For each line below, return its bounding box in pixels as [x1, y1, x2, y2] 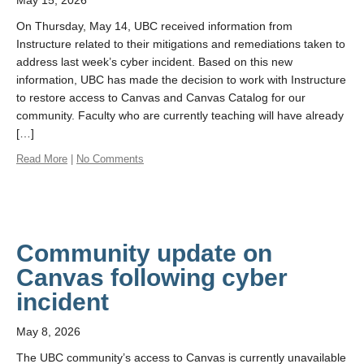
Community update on [16, 240, 272, 266]
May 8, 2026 [16, 325, 80, 338]
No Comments [76, 153, 144, 165]
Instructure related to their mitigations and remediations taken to [16, 37, 345, 50]
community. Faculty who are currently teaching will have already [16, 109, 344, 122]
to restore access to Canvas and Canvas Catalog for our [16, 91, 305, 104]
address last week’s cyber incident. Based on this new [16, 55, 292, 68]
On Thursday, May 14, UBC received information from [16, 19, 292, 32]
